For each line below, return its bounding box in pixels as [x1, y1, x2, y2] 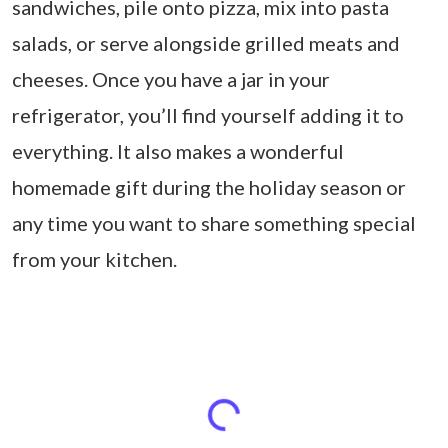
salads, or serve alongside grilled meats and [12, 30, 400, 55]
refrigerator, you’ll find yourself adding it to [12, 102, 404, 127]
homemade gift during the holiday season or [12, 174, 406, 199]
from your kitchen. [12, 246, 177, 271]
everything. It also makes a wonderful [12, 138, 344, 163]
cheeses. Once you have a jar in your [12, 66, 330, 91]
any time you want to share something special [12, 210, 416, 235]
